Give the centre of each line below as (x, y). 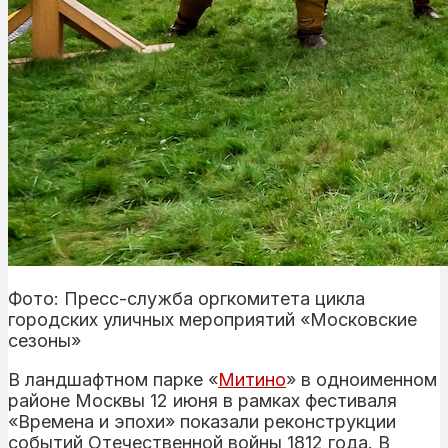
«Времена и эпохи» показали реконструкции (202, 421)
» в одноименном (361, 379)
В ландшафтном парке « (113, 379)
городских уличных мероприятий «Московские (212, 319)
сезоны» (44, 340)
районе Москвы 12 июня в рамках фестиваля (202, 400)
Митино (252, 379)
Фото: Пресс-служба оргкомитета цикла (186, 298)
